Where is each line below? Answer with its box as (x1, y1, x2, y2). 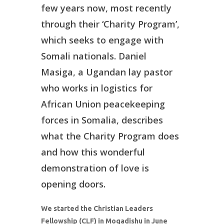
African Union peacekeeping (41, 98, 165, 110)
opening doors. (41, 178, 106, 190)
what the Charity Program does (41, 130, 179, 142)
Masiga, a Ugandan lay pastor (41, 66, 173, 78)
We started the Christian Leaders (41, 204, 153, 212)
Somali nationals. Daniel (41, 50, 147, 62)
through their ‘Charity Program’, (41, 18, 180, 30)
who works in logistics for (41, 82, 153, 94)
